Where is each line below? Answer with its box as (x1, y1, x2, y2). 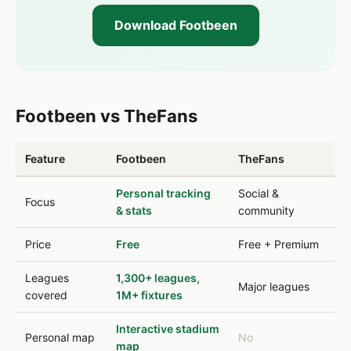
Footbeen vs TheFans (16, 106, 197, 126)
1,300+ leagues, (116, 271, 200, 284)
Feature (25, 152, 65, 165)
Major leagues (238, 280, 309, 293)
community (238, 204, 295, 217)
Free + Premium (238, 237, 319, 251)
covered (25, 288, 67, 302)
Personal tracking (116, 186, 211, 200)
